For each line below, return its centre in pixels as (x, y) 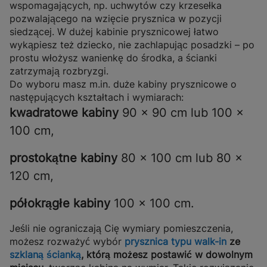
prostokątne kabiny (63, 158)
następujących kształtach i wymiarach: (97, 97)
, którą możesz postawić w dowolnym (167, 255)
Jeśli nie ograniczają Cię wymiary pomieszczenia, (121, 229)
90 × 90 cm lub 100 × (181, 113)
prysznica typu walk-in (177, 242)
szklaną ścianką (45, 255)
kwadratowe (44, 113)
